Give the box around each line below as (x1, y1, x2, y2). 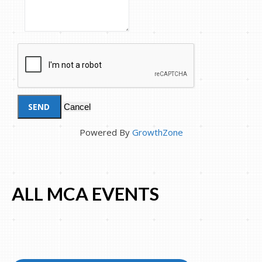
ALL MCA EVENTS (12, 182, 159, 205)
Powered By (79, 126, 132, 139)
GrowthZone (132, 126, 183, 139)
